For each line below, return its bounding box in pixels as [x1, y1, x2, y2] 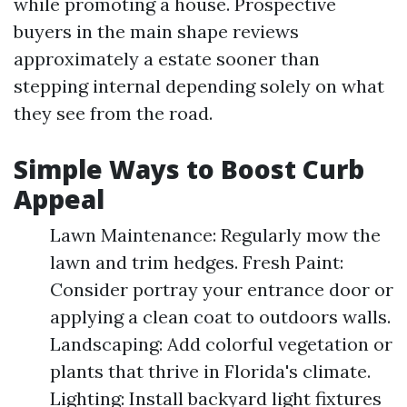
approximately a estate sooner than [14, 47, 320, 70]
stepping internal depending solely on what [14, 74, 384, 97]
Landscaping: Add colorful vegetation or [50, 333, 392, 355]
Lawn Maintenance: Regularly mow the [50, 223, 381, 246]
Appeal [14, 182, 104, 216]
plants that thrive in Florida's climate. [50, 360, 371, 382]
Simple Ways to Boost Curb [14, 152, 364, 186]
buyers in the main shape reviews [14, 20, 299, 43]
